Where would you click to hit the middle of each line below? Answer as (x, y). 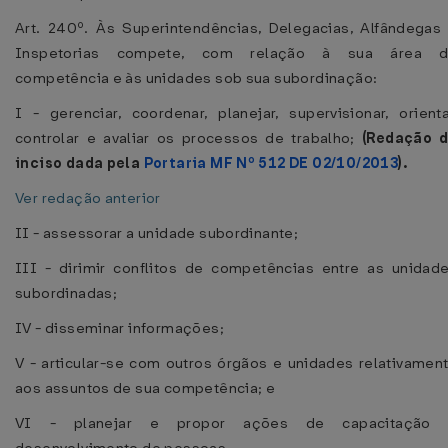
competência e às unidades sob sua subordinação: (196, 78)
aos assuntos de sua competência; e (145, 388)
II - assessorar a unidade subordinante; (157, 233)
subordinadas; (66, 293)
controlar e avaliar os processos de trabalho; (188, 138)
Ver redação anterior (88, 198)
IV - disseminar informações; (119, 328)
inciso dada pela (79, 163)
